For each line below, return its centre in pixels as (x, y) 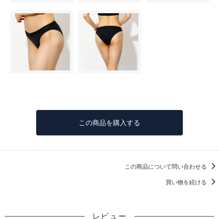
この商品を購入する (109, 122)
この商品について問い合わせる (166, 167)
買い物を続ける (187, 182)
